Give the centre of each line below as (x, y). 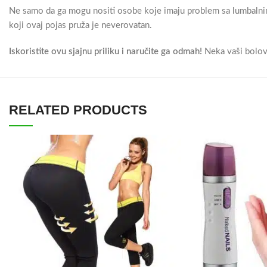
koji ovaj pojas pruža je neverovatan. (80, 25)
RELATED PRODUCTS (78, 110)
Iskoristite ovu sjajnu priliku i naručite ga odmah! (105, 52)
